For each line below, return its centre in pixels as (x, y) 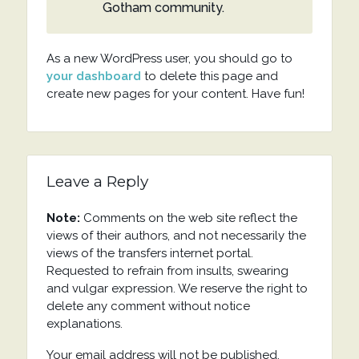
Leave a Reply (97, 182)
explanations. (84, 324)
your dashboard (93, 76)
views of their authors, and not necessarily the (176, 236)
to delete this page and (209, 76)
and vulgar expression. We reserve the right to (177, 288)
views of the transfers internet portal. (149, 253)
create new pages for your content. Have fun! (175, 94)
